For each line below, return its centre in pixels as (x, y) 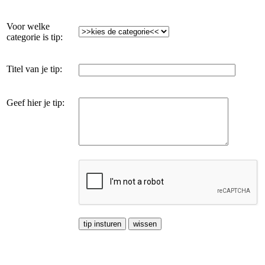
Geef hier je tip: (35, 102)
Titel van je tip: (34, 69)
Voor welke (28, 26)
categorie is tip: (35, 37)
